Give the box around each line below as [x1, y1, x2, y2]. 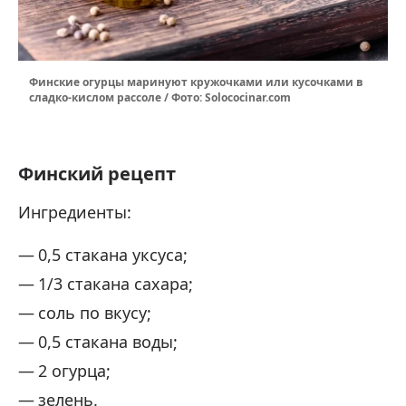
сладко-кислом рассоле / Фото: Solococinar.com [29, 89, 291, 105]
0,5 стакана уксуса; [38, 243, 188, 266]
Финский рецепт [18, 160, 176, 186]
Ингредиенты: [18, 200, 131, 223]
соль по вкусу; [38, 301, 151, 324]
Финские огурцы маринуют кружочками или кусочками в [29, 73, 363, 90]
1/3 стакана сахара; [38, 272, 193, 295]
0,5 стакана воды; [38, 330, 178, 353]
